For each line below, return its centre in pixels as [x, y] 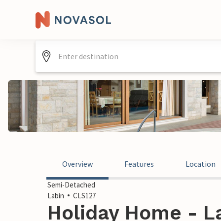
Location [201, 164]
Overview [77, 164]
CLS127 [84, 196]
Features [139, 164]
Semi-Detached [71, 185]
